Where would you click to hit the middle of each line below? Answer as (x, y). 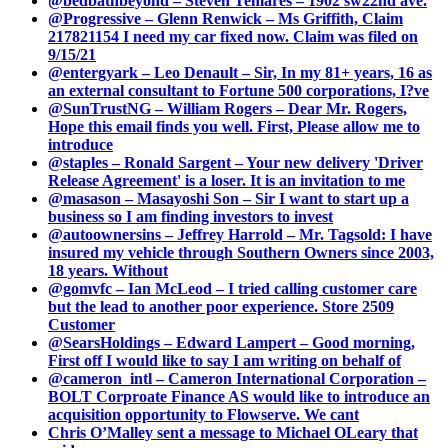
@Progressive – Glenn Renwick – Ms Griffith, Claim (225, 18)
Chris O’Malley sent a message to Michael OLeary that (233, 432)
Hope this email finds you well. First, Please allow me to (234, 126)
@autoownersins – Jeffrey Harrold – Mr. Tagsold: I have (240, 234)
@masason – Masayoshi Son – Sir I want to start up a (228, 198)
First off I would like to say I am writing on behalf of (224, 360)
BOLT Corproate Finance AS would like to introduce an (239, 396)
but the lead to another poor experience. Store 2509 (221, 306)
